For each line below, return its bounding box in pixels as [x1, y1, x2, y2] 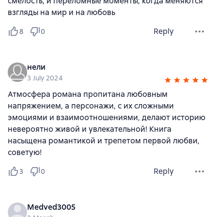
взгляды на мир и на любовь [8, 7, 115, 18]
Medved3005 [27, 202, 76, 213]
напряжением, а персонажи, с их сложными [8, 101, 174, 111]
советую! [8, 147, 42, 158]
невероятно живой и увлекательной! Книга [8, 124, 171, 135]
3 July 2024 [27, 74, 62, 83]
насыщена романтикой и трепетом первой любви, [8, 136, 200, 146]
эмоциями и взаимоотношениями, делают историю [8, 112, 205, 123]
